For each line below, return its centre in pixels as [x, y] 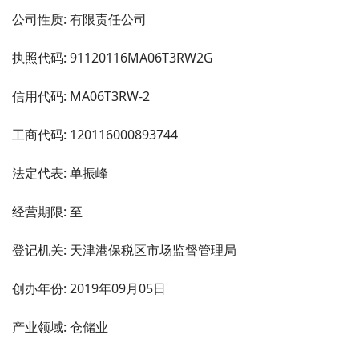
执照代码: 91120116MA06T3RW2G [113, 57]
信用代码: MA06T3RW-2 [81, 96]
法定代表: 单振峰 [60, 173]
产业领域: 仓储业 [60, 327]
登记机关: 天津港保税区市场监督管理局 [124, 250]
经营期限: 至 [47, 211]
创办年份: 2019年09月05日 [89, 288]
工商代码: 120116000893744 [95, 134]
